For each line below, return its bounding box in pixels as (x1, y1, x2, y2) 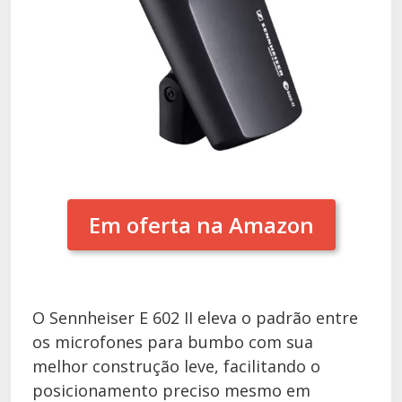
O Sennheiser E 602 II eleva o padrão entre (32, 307, 358, 328)
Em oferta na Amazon (88, 210, 314, 240)
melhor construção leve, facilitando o (32, 355, 320, 377)
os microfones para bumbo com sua (32, 331, 313, 353)
